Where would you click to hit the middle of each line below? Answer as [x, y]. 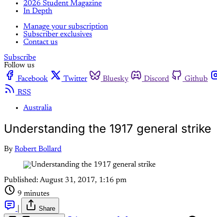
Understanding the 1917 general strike [108, 128]
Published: [21, 180]
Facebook [33, 79]
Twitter [75, 79]
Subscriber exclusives [58, 34]
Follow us [19, 65]
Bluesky [116, 79]
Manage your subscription [66, 26]
